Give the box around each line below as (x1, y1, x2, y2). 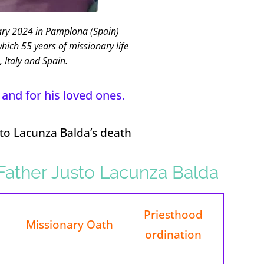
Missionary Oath (25, 216, 113, 233)
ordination (145, 226, 202, 243)
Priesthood (144, 206, 203, 223)
